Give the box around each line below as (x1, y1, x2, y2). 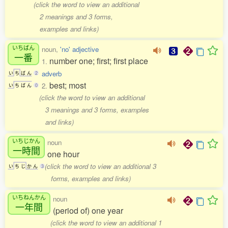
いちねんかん (12, 192, 46, 201)
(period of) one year (53, 205, 123, 217)
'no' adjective (60, 44, 99, 54)
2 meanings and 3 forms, (39, 12, 113, 22)
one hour (47, 148, 79, 160)
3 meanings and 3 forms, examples (45, 105, 149, 115)
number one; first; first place (49, 55, 148, 67)
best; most (49, 79, 86, 92)
